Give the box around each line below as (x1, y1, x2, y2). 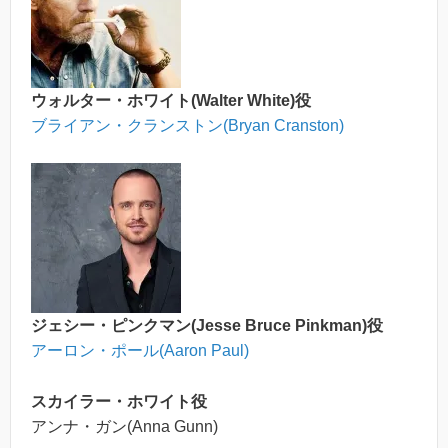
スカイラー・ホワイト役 (31, 392, 207, 410)
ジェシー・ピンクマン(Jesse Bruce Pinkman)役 (31, 317, 383, 335)
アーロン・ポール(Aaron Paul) (31, 342, 249, 360)
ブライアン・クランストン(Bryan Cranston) (31, 116, 344, 134)
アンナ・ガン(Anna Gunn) (31, 417, 218, 435)
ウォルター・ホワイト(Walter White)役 (31, 91, 311, 109)
